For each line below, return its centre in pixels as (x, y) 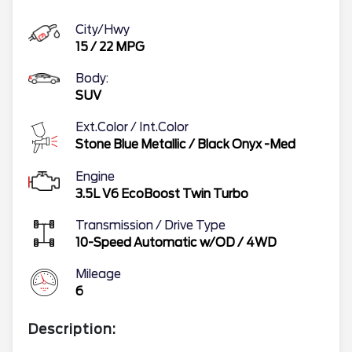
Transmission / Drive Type (150, 225)
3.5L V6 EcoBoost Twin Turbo (162, 194)
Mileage (98, 274)
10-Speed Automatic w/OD (155, 243)
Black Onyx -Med (246, 145)
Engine (95, 177)
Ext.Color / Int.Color (132, 127)
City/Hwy (103, 30)
